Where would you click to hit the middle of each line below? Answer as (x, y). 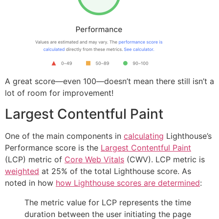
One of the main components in (64, 136)
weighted (22, 171)
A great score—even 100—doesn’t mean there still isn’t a (109, 81)
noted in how (30, 183)
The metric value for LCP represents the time (108, 202)
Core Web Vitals (94, 159)
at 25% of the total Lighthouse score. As (115, 171)
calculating (144, 136)
